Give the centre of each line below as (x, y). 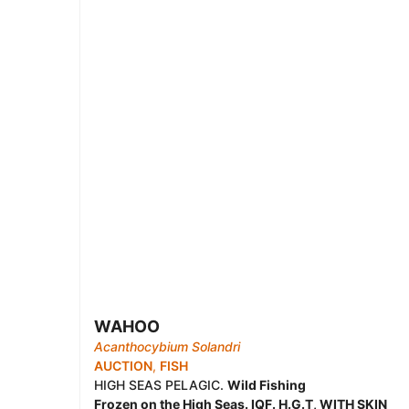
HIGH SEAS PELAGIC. (161, 385)
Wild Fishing (267, 385)
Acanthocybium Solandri (167, 346)
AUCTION (123, 366)
